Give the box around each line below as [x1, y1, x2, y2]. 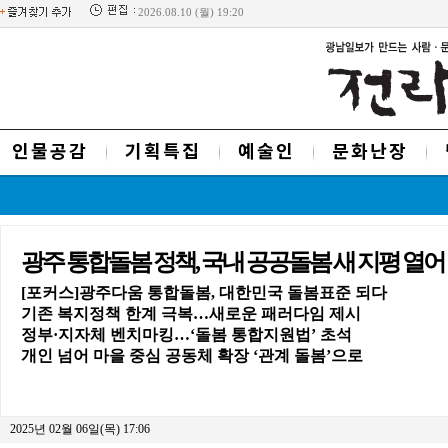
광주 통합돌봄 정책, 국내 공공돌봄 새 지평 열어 [21, 249, 444, 275]
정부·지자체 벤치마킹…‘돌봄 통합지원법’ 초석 [21, 326, 352, 343]
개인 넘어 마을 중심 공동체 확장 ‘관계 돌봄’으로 [21, 347, 363, 364]
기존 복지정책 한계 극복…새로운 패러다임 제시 [21, 305, 361, 322]
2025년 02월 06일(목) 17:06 [10, 422, 150, 436]
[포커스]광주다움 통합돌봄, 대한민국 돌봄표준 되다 [21, 284, 387, 301]
